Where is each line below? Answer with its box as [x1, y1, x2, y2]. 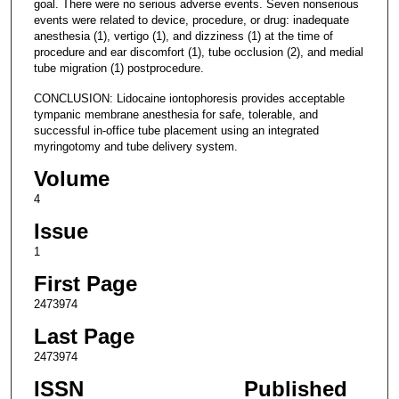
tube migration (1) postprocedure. [33, 61, 204, 75]
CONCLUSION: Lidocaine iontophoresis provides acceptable [33, 91, 345, 105]
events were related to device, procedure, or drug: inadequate [33, 12, 349, 27]
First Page [33, 272, 137, 297]
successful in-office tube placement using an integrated [33, 123, 319, 137]
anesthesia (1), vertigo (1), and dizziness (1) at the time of [33, 28, 333, 43]
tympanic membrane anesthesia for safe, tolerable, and [33, 107, 318, 121]
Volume [33, 166, 110, 191]
